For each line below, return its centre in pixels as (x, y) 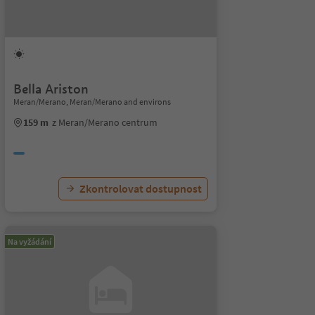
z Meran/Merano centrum (104, 122)
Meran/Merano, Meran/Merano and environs (92, 102)
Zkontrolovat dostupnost (140, 188)
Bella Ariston (51, 89)
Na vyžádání (29, 242)
